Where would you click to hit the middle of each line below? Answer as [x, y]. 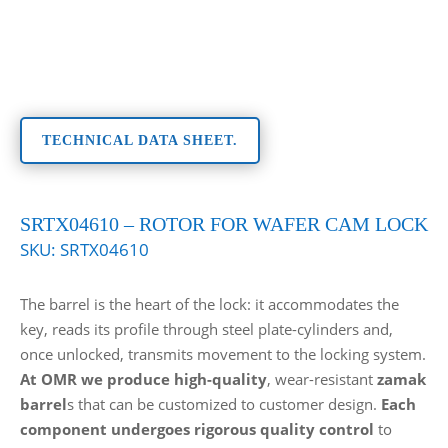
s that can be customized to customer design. [223, 403]
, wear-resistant [321, 378]
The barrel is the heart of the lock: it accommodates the [209, 303]
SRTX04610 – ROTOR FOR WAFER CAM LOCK [223, 223]
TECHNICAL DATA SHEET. [139, 140]
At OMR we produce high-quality [143, 378]
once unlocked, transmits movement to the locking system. [222, 353]
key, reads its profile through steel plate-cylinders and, [206, 328]
